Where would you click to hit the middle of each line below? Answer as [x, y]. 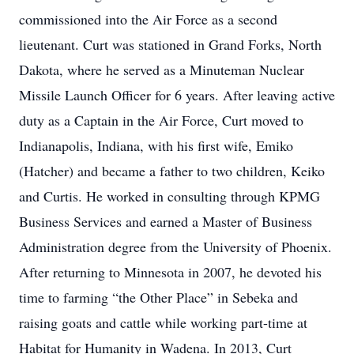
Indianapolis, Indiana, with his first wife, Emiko [156, 145]
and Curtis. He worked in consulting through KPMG [169, 196]
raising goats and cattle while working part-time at [163, 322]
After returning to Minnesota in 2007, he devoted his [170, 272]
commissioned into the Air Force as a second [148, 19]
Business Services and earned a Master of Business [166, 221]
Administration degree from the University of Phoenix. [175, 247]
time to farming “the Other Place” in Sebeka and [158, 297]
